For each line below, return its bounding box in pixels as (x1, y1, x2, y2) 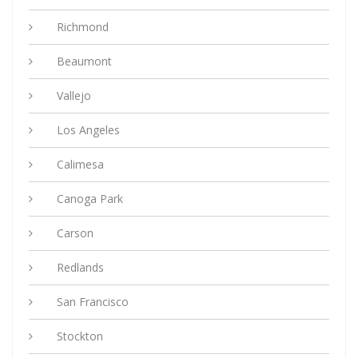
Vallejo (57, 88, 91, 104)
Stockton (57, 328, 103, 344)
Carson (57, 225, 93, 241)
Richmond (57, 19, 109, 35)
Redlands (57, 260, 104, 276)
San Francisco (57, 294, 129, 310)
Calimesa (57, 157, 104, 173)
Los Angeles (57, 122, 120, 138)
